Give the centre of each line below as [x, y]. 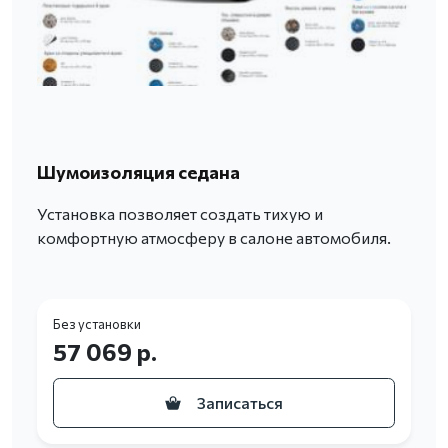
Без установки [97, 324]
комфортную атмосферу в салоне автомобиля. [214, 238]
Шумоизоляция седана [138, 172]
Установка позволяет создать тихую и [180, 214]
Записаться [240, 403]
